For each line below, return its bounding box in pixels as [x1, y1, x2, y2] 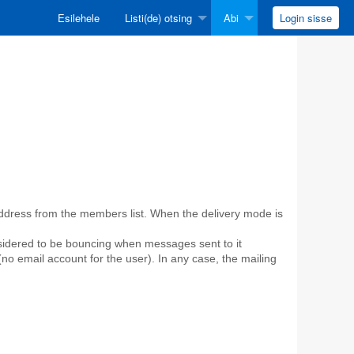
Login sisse [279, 10, 332, 25]
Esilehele [57, 10, 100, 25]
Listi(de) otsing [124, 10, 192, 25]
